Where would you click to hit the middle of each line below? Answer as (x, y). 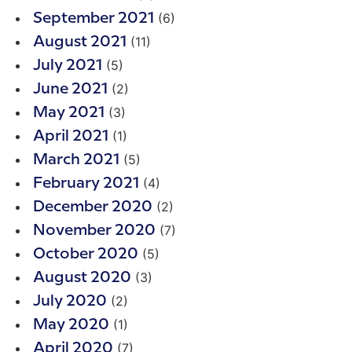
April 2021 (71, 137)
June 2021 (70, 90)
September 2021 (93, 19)
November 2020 (94, 231)
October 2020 (86, 255)
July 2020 (70, 302)
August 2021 (80, 42)
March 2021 (76, 160)
